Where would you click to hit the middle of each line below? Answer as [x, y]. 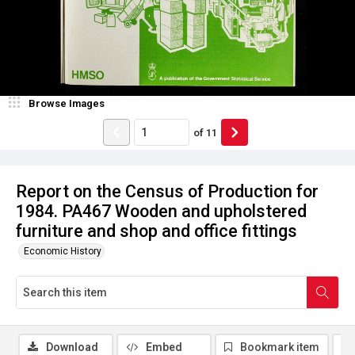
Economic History [63, 251]
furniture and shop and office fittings [157, 231]
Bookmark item [280, 347]
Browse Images [67, 103]
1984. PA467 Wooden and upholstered [161, 211]
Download [72, 347]
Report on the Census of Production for [167, 191]
